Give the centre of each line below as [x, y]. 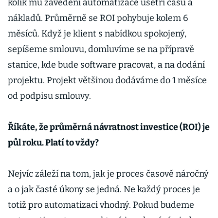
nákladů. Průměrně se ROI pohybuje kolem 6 [98, 18]
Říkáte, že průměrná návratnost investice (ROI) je [109, 127]
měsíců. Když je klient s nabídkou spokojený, [97, 34]
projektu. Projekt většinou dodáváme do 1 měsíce [107, 80]
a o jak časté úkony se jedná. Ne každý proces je [104, 189]
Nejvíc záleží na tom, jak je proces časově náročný [108, 174]
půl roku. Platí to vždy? [53, 143]
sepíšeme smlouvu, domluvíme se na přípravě [101, 49]
